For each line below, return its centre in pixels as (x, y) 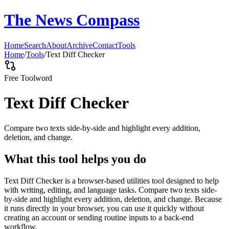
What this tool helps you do (75, 159)
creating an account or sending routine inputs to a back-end (99, 217)
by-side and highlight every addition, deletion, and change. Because (113, 199)
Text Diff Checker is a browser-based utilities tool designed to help (111, 180)
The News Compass (72, 20)
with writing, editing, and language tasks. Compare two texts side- (110, 190)
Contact (105, 45)
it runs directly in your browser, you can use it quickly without (104, 208)
